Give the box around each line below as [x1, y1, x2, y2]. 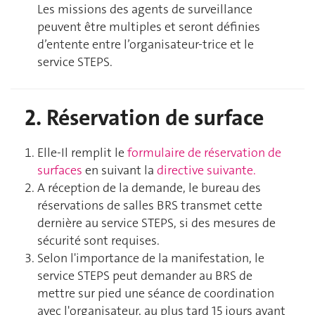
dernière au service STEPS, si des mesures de [37, 214, 276, 232]
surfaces [37, 162, 82, 179]
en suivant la [82, 162, 157, 179]
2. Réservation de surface [25, 103, 264, 132]
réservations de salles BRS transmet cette [37, 197, 262, 214]
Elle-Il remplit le [37, 144, 124, 162]
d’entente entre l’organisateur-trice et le [37, 35, 254, 53]
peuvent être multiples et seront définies [37, 18, 260, 35]
